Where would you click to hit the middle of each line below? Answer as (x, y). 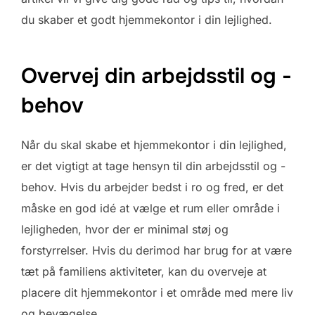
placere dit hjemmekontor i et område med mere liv (157, 292)
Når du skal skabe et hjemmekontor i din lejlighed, (154, 144)
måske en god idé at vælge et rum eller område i (150, 208)
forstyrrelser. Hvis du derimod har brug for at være (156, 250)
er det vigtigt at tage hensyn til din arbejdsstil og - (153, 166)
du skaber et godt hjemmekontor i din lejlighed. (147, 20)
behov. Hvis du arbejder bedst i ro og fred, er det (152, 187)
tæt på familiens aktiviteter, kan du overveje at (144, 271)
